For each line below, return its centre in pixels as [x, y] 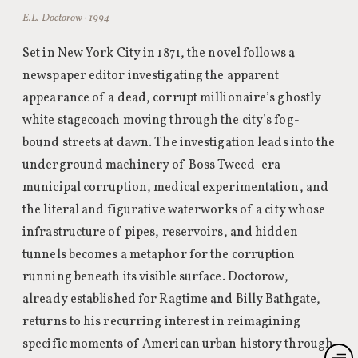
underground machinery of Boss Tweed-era [151, 165]
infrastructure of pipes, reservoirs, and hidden [160, 233]
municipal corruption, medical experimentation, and [176, 188]
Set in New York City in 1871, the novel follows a [159, 54]
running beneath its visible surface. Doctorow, [155, 277]
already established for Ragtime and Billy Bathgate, [172, 300]
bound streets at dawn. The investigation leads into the [179, 143]
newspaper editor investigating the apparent [151, 76]
